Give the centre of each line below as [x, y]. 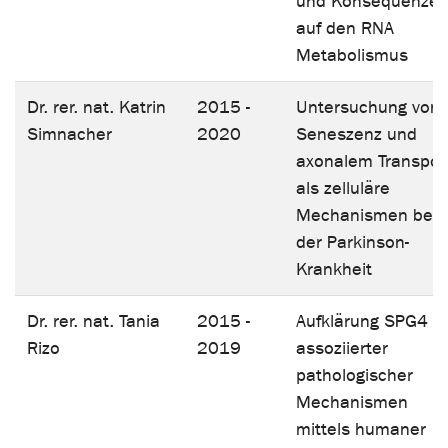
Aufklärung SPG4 [362, 321]
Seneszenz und [356, 134]
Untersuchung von [368, 107]
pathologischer [354, 375]
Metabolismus [352, 55]
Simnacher [69, 134]
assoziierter [342, 348]
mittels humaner [361, 429]
